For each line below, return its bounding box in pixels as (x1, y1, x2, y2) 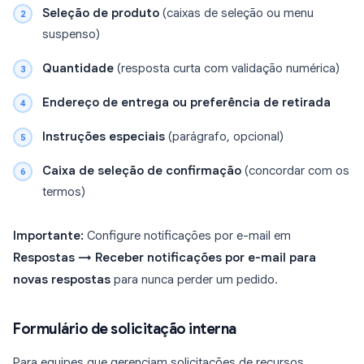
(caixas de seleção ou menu (159, 6, 314, 21)
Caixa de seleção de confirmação (42, 163, 241, 179)
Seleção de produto (42, 6, 159, 21)
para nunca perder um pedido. (110, 272, 278, 288)
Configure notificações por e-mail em (84, 228, 291, 244)
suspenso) (42, 27, 100, 42)
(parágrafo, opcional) (165, 129, 284, 145)
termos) (42, 184, 85, 200)
